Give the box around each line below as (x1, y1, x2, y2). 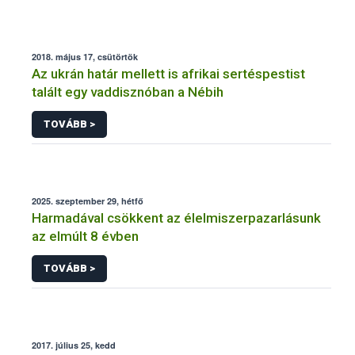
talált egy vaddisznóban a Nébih (32, 84, 223, 101)
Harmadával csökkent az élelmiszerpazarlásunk (32, 209, 321, 226)
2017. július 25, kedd (32, 338, 116, 351)
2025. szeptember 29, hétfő (32, 194, 143, 207)
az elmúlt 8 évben (32, 227, 139, 244)
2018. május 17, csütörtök (32, 51, 138, 63)
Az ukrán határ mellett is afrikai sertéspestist (32, 66, 305, 82)
